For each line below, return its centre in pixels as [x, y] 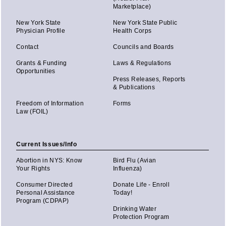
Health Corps [132, 31]
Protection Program [141, 217]
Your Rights [33, 168]
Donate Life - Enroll [142, 184]
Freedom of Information [50, 103]
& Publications [134, 87]
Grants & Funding [42, 63]
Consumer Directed [45, 184]
